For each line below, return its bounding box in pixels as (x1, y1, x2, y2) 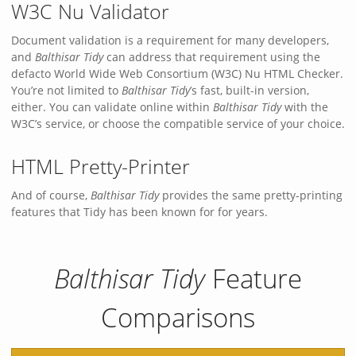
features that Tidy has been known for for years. (11, 204, 268, 220)
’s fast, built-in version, (190, 83, 309, 99)
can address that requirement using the (103, 49, 320, 65)
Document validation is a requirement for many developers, (11, 33, 329, 48)
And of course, (11, 188, 91, 203)
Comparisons (101, 300, 255, 336)
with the (281, 99, 328, 115)
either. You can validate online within (11, 99, 213, 115)
